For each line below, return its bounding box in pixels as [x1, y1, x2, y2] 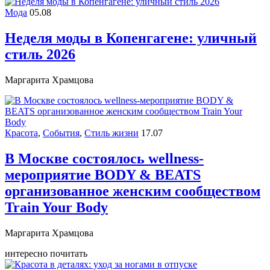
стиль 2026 [5, 46, 75, 63]
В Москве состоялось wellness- [5, 150, 204, 166]
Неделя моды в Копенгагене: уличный [5, 30, 257, 46]
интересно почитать [5, 248, 87, 259]
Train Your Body [5, 199, 108, 215]
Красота [5, 128, 38, 139]
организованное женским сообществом [5, 183, 260, 199]
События [43, 128, 80, 139]
